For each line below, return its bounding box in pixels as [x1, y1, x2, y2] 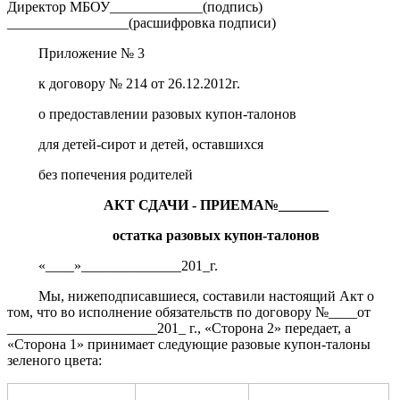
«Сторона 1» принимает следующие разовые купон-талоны [7, 336, 371, 352]
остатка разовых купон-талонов [112, 227, 320, 243]
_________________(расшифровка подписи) [7, 14, 276, 30]
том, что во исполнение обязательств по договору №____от [7, 304, 371, 320]
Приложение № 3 [38, 45, 146, 61]
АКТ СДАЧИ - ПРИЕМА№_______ [103, 196, 329, 212]
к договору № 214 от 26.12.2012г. [38, 75, 241, 91]
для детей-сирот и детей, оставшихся [38, 136, 264, 152]
